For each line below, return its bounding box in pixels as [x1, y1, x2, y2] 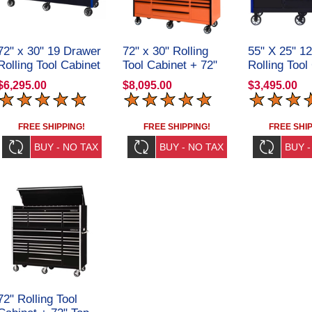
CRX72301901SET [123, 86, 219, 100]
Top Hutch [123, 72, 175, 86]
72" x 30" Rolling [123, 44, 208, 58]
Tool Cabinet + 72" [123, 58, 217, 72]
